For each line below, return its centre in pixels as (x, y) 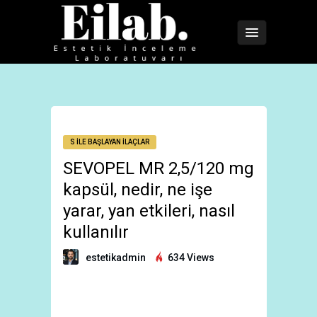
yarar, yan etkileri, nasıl (149, 211)
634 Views (190, 258)
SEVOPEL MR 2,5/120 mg (158, 168)
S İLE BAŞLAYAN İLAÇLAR (110, 142)
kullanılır (96, 232)
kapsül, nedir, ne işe (138, 190)
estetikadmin (116, 258)
